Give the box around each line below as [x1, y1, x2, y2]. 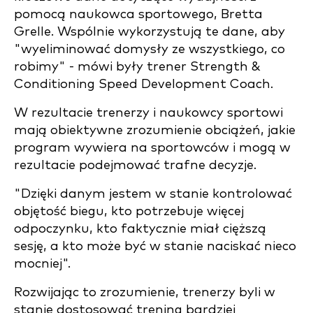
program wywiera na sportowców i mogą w [14, 141, 291, 154]
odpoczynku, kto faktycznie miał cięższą [14, 222, 266, 235]
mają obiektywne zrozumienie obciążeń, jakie [14, 124, 296, 137]
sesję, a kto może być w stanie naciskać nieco [14, 240, 296, 253]
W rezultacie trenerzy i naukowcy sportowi [14, 106, 283, 119]
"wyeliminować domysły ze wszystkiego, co [14, 43, 285, 56]
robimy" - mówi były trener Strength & [14, 60, 261, 73]
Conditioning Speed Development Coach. [14, 78, 273, 91]
